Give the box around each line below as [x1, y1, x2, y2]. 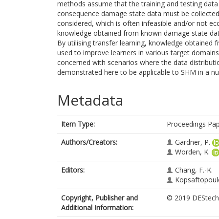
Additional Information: [61, 203, 133, 212]
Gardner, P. [175, 137, 210, 147]
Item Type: [61, 119, 95, 129]
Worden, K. [175, 147, 210, 156]
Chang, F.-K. [175, 165, 213, 175]
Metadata [57, 90, 123, 110]
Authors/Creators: [61, 137, 117, 147]
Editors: [61, 165, 85, 175]
